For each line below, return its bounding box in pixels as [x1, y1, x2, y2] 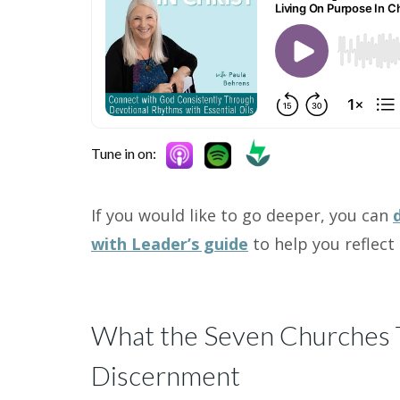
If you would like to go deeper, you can [91, 204, 393, 226]
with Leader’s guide [91, 232, 248, 254]
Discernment [91, 358, 240, 391]
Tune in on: [91, 144, 156, 162]
